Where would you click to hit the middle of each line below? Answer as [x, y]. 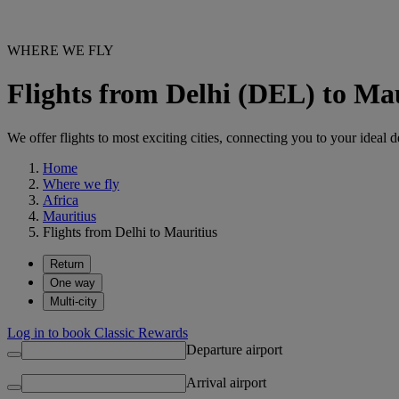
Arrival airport [226, 382]
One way [73, 282]
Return [67, 264]
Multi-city [73, 301]
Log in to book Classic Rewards [98, 332]
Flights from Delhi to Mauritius [130, 232]
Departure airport [234, 349]
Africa [61, 199]
